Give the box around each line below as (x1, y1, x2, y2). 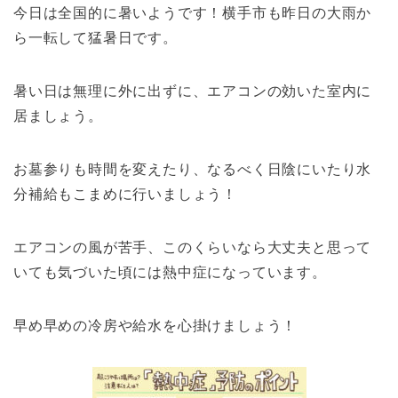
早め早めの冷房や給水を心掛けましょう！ (13, 318, 298, 334)
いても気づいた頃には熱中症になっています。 (13, 265, 327, 281)
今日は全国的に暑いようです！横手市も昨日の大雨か (13, 5, 372, 21)
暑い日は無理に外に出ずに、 (13, 84, 208, 99)
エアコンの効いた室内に (207, 84, 372, 99)
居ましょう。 (13, 108, 103, 124)
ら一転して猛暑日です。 (13, 30, 178, 46)
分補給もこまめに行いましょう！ (13, 187, 237, 203)
